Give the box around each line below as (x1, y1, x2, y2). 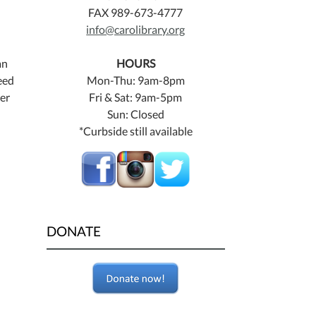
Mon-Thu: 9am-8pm (86, 73, 185, 87)
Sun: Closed (107, 107, 164, 121)
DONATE (46, 223, 101, 240)
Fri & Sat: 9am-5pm (89, 90, 183, 104)
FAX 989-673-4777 (88, 6, 183, 20)
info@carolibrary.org (86, 23, 186, 37)
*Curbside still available (78, 124, 193, 138)
